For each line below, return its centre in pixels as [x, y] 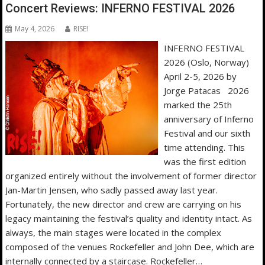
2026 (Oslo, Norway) [206, 62]
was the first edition [205, 162]
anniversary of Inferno [209, 119]
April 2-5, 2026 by [200, 77]
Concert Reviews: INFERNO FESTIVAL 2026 [120, 9]
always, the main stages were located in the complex [114, 233]
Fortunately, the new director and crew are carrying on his [124, 204]
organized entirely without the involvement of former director [131, 176]
